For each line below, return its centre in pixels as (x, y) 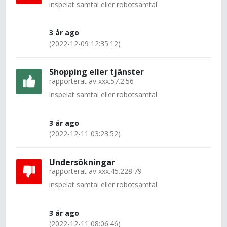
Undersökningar (82, 162)
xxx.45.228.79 (120, 171)
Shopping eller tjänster (97, 72)
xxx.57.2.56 (116, 81)
